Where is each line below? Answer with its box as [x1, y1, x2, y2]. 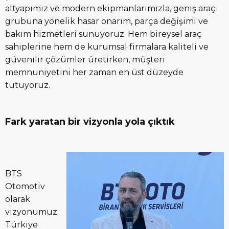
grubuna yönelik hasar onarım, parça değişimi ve [5, 16, 208, 26]
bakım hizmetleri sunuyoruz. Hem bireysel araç [5, 29, 202, 39]
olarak [5, 194, 30, 204]
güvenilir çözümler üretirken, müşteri [5, 54, 165, 64]
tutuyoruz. [5, 80, 50, 90]
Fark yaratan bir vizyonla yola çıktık [5, 116, 175, 127]
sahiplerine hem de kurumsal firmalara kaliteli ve [5, 41, 209, 52]
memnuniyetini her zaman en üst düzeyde [5, 67, 184, 77]
